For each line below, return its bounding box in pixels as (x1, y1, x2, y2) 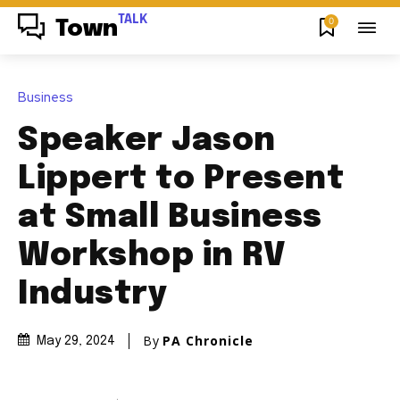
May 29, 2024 (37, 335, 115, 348)
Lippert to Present (18, 162, 344, 196)
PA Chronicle (162, 331, 254, 349)
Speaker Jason (18, 124, 276, 157)
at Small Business (18, 201, 322, 234)
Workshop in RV (18, 239, 286, 272)
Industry (18, 278, 167, 311)
